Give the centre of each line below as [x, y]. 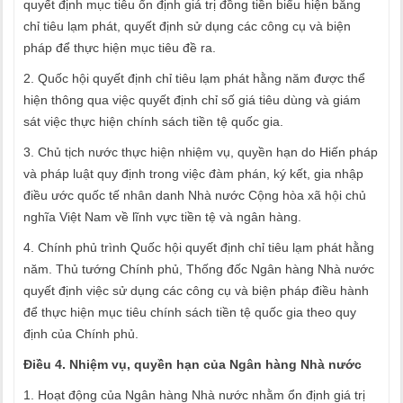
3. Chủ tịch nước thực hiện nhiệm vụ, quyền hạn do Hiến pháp [201, 152]
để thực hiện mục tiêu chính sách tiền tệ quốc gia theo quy [190, 312]
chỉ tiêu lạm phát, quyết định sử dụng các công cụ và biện [187, 26]
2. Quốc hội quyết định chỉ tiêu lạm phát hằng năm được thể [194, 78]
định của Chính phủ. [81, 334]
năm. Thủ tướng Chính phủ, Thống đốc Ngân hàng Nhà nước [199, 269]
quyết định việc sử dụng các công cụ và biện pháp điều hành [196, 291]
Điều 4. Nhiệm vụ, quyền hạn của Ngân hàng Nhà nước [193, 364]
